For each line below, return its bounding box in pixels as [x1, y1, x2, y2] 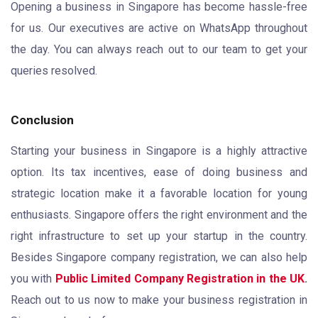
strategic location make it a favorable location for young [11, 186, 307, 200]
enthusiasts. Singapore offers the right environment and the [11, 207, 307, 221]
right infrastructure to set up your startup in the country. [11, 229, 307, 243]
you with [11, 271, 55, 285]
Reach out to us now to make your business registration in [11, 292, 307, 307]
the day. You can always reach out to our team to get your [11, 42, 307, 56]
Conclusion [11, 112, 74, 127]
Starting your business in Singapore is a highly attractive [11, 143, 307, 158]
